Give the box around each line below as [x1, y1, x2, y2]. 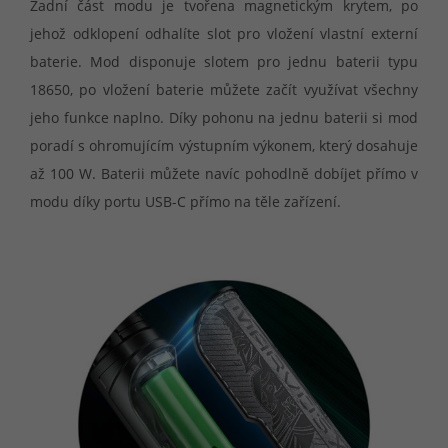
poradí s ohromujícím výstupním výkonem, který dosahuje [30, 136, 418, 156]
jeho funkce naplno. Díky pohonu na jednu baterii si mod [30, 108, 418, 128]
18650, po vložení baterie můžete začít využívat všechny [30, 80, 418, 100]
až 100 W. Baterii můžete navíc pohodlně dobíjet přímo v [30, 164, 418, 184]
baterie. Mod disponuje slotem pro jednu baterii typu [30, 52, 418, 72]
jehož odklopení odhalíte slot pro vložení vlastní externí [30, 24, 418, 44]
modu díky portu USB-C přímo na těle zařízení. [30, 192, 341, 212]
